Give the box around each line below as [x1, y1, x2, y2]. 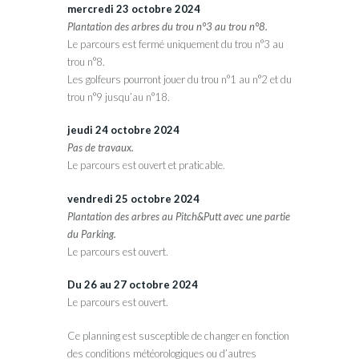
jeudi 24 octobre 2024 [67, 123, 179, 137]
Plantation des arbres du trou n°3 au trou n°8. [67, 19, 268, 33]
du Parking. [67, 227, 116, 240]
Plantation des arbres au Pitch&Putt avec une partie [67, 209, 290, 223]
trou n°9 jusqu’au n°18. [67, 90, 170, 103]
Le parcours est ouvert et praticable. [67, 159, 225, 172]
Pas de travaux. [67, 141, 134, 155]
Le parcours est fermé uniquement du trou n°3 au [67, 37, 284, 50]
